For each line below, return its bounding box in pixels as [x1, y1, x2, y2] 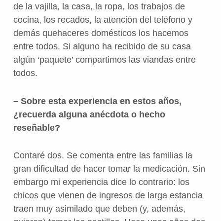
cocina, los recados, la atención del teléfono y [13, 15, 192, 25]
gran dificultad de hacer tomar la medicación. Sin [13, 163, 205, 174]
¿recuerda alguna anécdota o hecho [13, 109, 165, 119]
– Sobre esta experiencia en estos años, [13, 96, 182, 106]
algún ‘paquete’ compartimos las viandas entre [13, 55, 196, 65]
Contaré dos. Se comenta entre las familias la [13, 150, 192, 160]
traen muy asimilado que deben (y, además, [13, 203, 185, 214]
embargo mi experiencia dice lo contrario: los [13, 177, 189, 187]
